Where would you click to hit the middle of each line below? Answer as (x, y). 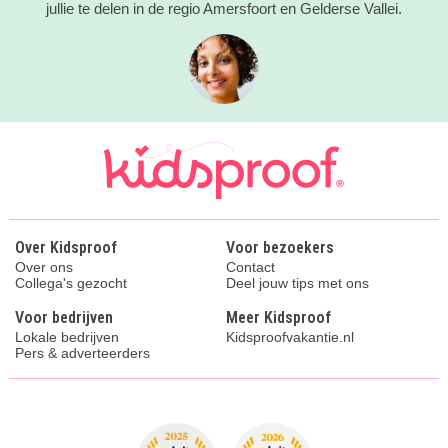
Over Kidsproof (65, 248)
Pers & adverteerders (82, 353)
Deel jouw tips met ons (297, 283)
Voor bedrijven (63, 318)
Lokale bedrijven (66, 337)
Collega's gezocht (70, 283)
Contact (250, 267)
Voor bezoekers (280, 248)
